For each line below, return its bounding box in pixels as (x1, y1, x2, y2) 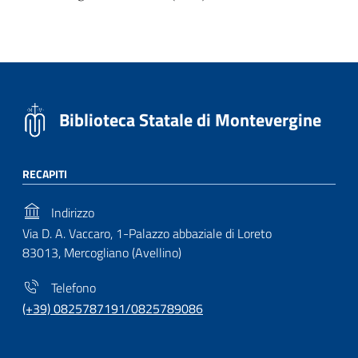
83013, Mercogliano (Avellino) (22, 242, 181, 262)
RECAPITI (22, 165, 67, 182)
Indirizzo (48, 202, 94, 222)
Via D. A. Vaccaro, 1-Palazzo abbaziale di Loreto (22, 223, 272, 243)
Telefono (48, 277, 96, 297)
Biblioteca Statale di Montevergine (58, 105, 321, 133)
